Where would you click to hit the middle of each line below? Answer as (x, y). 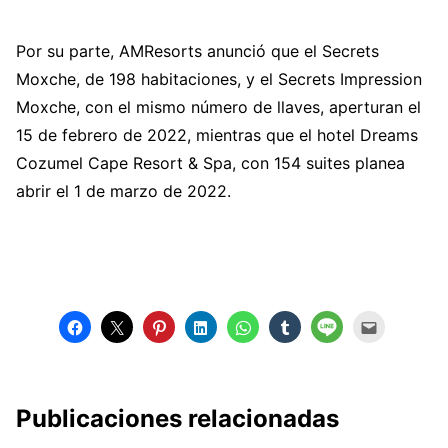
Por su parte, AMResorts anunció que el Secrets (197, 51)
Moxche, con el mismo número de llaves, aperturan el (218, 107)
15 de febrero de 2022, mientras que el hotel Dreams (217, 135)
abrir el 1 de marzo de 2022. (123, 191)
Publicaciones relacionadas (177, 419)
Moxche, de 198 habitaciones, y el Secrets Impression (219, 79)
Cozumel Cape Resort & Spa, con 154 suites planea (210, 163)
